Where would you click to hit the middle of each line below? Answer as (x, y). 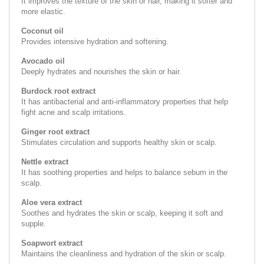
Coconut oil (42, 31)
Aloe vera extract (52, 202)
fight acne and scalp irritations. (74, 112)
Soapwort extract (52, 243)
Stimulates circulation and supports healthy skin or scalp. (119, 142)
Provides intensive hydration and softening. (95, 41)
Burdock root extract (58, 91)
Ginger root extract (55, 131)
